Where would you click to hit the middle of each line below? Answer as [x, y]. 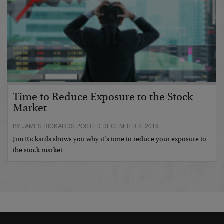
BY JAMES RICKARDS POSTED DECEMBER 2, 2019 [86, 125]
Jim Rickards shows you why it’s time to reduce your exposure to [110, 140]
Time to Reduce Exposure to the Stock [103, 98]
